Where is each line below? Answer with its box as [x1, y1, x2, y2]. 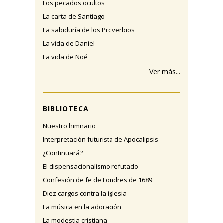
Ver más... [149, 67, 180, 76]
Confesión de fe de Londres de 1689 [43, 175, 152, 184]
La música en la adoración [43, 202, 121, 211]
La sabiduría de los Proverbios [43, 25, 135, 34]
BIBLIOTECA [43, 104, 89, 113]
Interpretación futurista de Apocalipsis [43, 135, 158, 144]
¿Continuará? [43, 148, 83, 157]
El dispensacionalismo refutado [43, 162, 138, 171]
